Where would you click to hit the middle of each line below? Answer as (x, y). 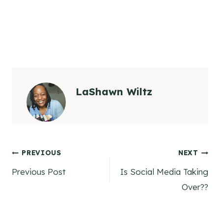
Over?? (195, 187)
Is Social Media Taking (164, 171)
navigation (52, 184)
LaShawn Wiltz (114, 91)
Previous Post (39, 171)
